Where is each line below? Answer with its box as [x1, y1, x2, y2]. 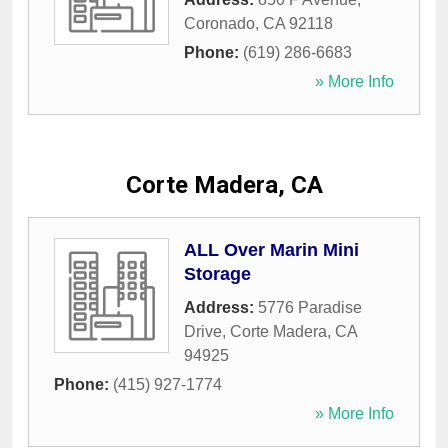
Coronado [184, 15, 255, 33]
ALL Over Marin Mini [184, 240, 359, 261]
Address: [184, 299, 258, 317]
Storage [184, 264, 251, 285]
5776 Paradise [258, 299, 362, 317]
